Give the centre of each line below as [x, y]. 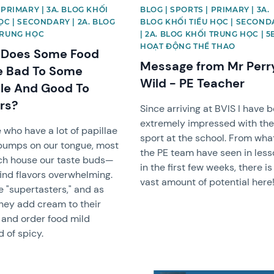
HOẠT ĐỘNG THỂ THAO [188, 46]
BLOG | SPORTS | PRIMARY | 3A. [205, 9]
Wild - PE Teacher [193, 83]
